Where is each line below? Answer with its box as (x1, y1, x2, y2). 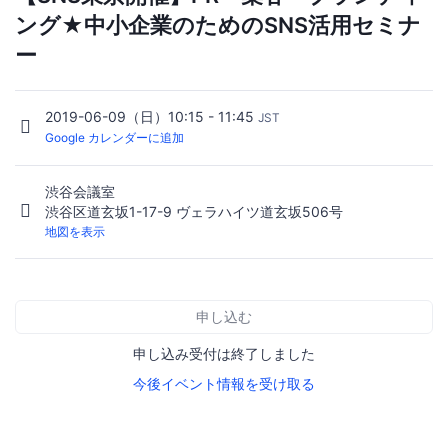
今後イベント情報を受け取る (133, 374, 315, 392)
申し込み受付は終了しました (133, 344, 315, 362)
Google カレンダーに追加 (45, 130, 184, 146)
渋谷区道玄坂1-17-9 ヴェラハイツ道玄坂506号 (45, 202, 343, 220)
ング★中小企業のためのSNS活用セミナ (15, 12, 421, 39)
